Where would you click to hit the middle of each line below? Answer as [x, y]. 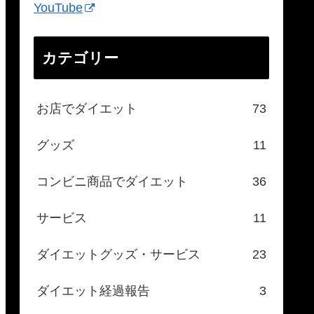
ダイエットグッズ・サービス [118, 255]
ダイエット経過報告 [93, 291]
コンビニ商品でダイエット [112, 182]
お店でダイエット [87, 109]
